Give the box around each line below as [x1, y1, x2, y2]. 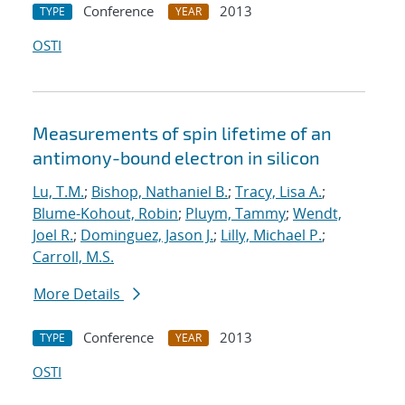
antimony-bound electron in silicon [33, 146, 320, 169]
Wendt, [293, 203, 342, 224]
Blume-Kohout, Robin [33, 203, 178, 224]
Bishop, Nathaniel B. [91, 182, 228, 202]
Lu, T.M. [33, 182, 84, 202]
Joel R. [33, 225, 73, 246]
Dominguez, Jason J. [80, 225, 213, 246]
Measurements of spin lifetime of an [33, 122, 332, 145]
